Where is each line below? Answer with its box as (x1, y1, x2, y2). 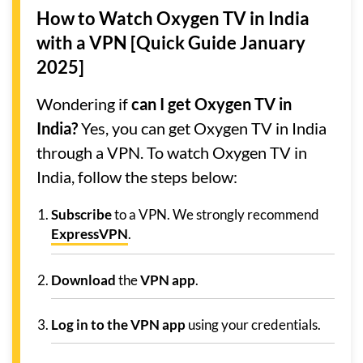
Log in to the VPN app (51, 315, 186, 333)
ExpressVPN (51, 224, 128, 242)
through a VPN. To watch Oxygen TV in (36, 142, 307, 162)
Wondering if (36, 93, 131, 113)
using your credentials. (186, 315, 321, 333)
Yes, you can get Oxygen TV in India (78, 117, 327, 138)
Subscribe (51, 205, 112, 223)
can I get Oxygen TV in (131, 93, 292, 113)
